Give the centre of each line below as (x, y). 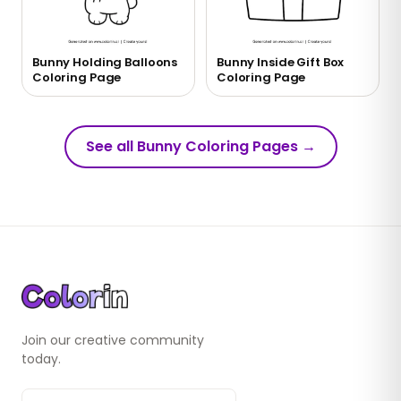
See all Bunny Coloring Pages (192, 147)
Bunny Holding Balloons (105, 63)
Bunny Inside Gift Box (281, 63)
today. (41, 359)
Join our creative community (113, 341)
